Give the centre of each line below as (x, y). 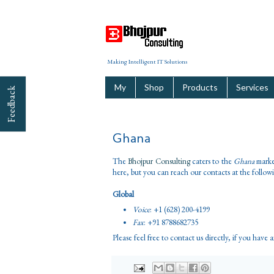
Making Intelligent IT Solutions (147, 61)
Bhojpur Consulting (159, 161)
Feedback (11, 104)
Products (200, 87)
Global (123, 194)
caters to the (212, 161)
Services (252, 87)
